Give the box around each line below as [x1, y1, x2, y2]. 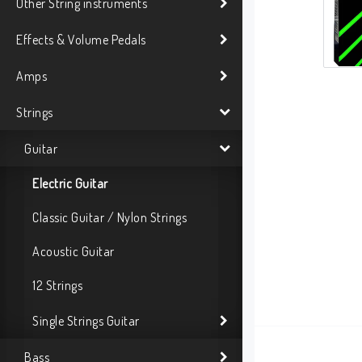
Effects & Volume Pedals [16, 31, 146, 48]
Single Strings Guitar [32, 312, 140, 329]
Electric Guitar [32, 175, 108, 192]
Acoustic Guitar [32, 243, 115, 260]
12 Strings [32, 277, 82, 294]
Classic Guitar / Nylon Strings [32, 209, 187, 226]
